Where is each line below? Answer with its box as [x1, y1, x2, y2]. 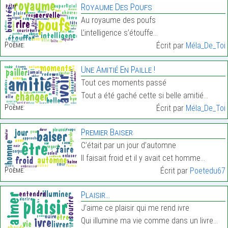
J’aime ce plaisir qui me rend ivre [80, 203, 189, 213]
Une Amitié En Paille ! [80, 64, 155, 75]
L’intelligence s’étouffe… [80, 28, 158, 38]
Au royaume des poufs [80, 15, 156, 25]
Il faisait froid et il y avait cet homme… [80, 153, 205, 163]
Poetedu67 [189, 166, 225, 176]
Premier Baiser [80, 127, 133, 138]
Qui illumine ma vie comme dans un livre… [80, 216, 218, 226]
